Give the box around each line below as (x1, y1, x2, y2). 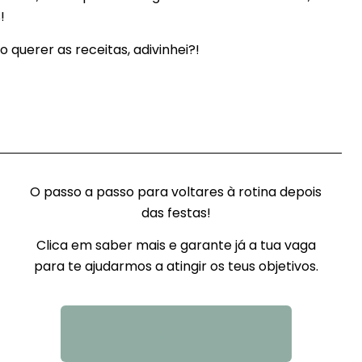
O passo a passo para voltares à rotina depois (30, 182, 322, 201)
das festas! (141, 203, 211, 222)
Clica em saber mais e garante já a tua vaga (36, 236, 316, 255)
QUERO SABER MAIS (100, 322, 251, 345)
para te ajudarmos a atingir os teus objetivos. (33, 257, 318, 276)
